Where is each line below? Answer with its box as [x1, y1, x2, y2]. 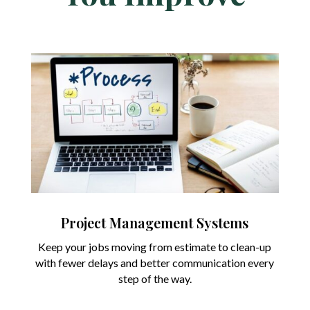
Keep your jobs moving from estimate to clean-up [38, 239, 272, 253]
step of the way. [118, 271, 192, 285]
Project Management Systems [61, 212, 249, 232]
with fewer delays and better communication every [35, 255, 275, 269]
